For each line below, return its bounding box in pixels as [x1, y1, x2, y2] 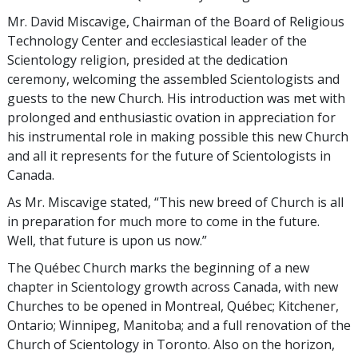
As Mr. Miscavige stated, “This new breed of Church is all [7, 193, 344, 212]
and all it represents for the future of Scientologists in [7, 147, 331, 165]
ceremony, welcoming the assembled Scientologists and [7, 70, 340, 89]
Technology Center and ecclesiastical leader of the [7, 32, 307, 50]
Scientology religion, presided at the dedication [7, 51, 288, 70]
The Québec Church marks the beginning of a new [7, 259, 309, 277]
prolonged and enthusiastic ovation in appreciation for [7, 109, 336, 127]
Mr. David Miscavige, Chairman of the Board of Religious [7, 13, 344, 31]
